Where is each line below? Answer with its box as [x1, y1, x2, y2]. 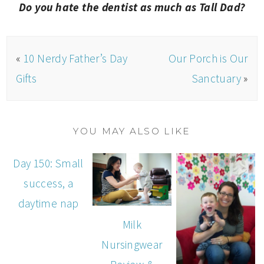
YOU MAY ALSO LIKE [73, 126, 191, 137]
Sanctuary [192, 71, 242, 86]
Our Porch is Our [168, 51, 248, 66]
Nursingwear [101, 237, 163, 252]
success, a [24, 176, 74, 191]
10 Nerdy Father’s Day [23, 51, 128, 66]
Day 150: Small [13, 156, 84, 171]
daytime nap [18, 196, 79, 211]
